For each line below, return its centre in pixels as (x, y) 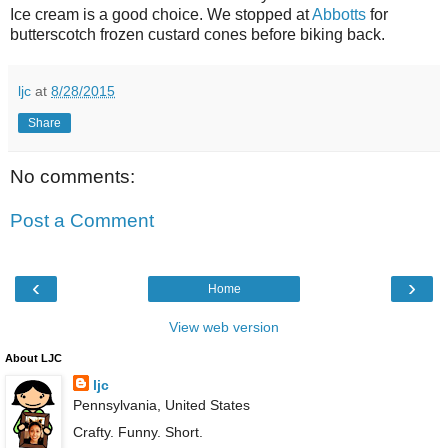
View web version (224, 327)
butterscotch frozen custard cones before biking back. (197, 35)
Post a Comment (82, 220)
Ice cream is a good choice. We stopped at (161, 15)
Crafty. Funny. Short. (137, 432)
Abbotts (339, 15)
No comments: (72, 177)
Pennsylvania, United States (161, 405)
